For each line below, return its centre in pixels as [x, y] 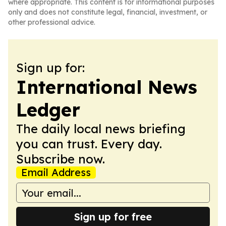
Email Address [56, 172]
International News [107, 87]
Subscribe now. [61, 159]
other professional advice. [52, 22]
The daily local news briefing [101, 129]
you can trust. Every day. [89, 144]
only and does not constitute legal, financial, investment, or [108, 12]
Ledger [48, 110]
